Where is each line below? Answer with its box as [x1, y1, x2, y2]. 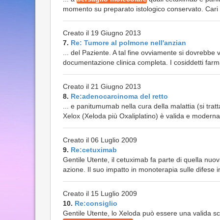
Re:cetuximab [71, 146, 117, 154]
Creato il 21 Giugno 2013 [63, 82, 141, 90]
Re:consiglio [75, 199, 117, 207]
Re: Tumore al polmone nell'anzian [71, 39, 186, 47]
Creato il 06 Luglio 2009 [63, 136, 137, 144]
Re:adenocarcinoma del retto [71, 92, 168, 100]
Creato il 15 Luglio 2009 [63, 190, 137, 197]
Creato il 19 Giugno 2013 [63, 29, 141, 37]
